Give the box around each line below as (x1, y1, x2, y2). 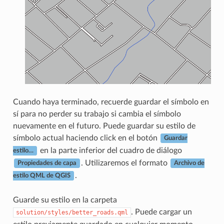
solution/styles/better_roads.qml (15, 208, 128, 216)
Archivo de (173, 160, 204, 166)
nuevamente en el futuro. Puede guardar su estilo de (12, 121, 195, 130)
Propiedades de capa (17, 160, 76, 166)
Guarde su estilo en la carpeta (12, 195, 117, 204)
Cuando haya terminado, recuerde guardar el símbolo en (12, 97, 209, 106)
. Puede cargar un (130, 207, 192, 216)
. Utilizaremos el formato (80, 158, 169, 167)
